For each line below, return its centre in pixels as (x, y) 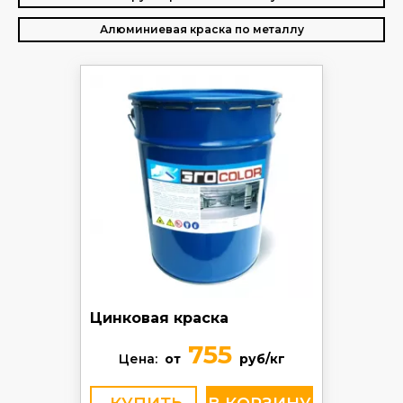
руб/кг (262, 359)
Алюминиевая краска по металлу (201, 29)
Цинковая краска (159, 318)
